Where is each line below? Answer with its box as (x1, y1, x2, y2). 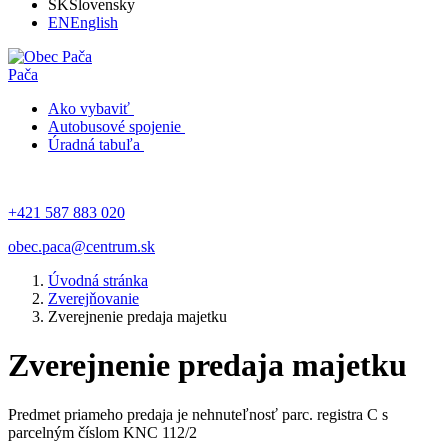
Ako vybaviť (48, 100, 130, 117)
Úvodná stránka (48, 272, 148, 289)
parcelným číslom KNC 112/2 (8, 423, 197, 441)
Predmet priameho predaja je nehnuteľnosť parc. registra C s (8, 405, 388, 423)
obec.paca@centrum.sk (8, 238, 155, 255)
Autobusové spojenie (48, 118, 181, 135)
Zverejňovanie (48, 290, 139, 307)
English (70, 14, 118, 31)
